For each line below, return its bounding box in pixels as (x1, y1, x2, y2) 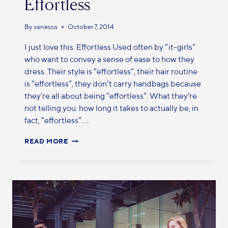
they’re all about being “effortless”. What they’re (24, 91, 197, 101)
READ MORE (24, 137, 69, 145)
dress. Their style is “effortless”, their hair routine (24, 66, 197, 76)
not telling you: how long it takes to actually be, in (24, 103, 198, 113)
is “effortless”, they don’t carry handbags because (24, 78, 201, 89)
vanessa (34, 22, 58, 31)
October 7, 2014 (68, 22, 115, 31)
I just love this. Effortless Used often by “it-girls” (24, 42, 195, 52)
